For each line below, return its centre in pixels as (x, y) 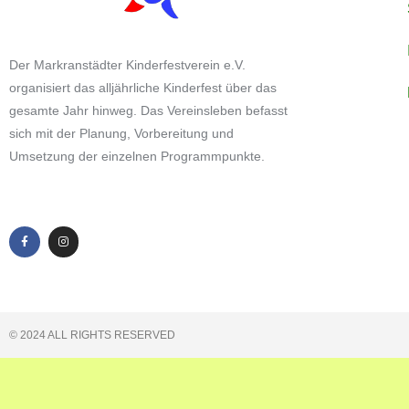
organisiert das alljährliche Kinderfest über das (143, 87)
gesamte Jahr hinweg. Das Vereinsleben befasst (148, 110)
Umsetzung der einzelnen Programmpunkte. (139, 156)
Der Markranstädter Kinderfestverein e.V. (127, 64)
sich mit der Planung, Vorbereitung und (121, 133)
